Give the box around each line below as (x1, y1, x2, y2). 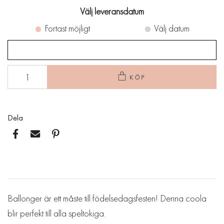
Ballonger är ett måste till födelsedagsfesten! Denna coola (7, 191, 206, 204)
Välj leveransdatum (80, 5, 144, 18)
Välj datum (153, 21, 189, 34)
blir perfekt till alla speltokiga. (7, 206, 105, 219)
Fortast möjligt (44, 21, 90, 34)
